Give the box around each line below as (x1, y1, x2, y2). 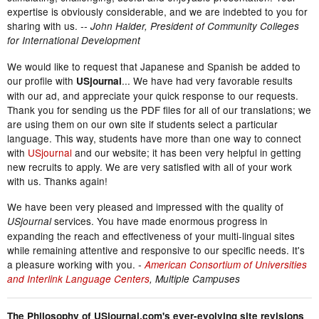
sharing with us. (7, 19, 80, 33)
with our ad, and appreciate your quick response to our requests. (7, 88, 298, 103)
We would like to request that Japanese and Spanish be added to (7, 59, 300, 74)
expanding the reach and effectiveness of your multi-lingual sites (7, 229, 295, 244)
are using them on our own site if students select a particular (7, 117, 278, 132)
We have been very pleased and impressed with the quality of (7, 199, 283, 214)
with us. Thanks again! (7, 174, 108, 189)
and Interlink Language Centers (7, 272, 150, 286)
